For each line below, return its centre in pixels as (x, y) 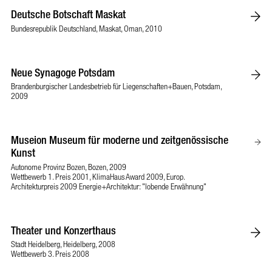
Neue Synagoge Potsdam (63, 72)
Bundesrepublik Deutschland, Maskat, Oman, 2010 (87, 28)
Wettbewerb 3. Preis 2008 (50, 253)
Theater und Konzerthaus (63, 230)
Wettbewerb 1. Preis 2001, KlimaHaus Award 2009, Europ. (98, 176)
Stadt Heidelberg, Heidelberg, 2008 (63, 244)
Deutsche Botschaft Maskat (68, 14)
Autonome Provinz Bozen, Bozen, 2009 (69, 166)
